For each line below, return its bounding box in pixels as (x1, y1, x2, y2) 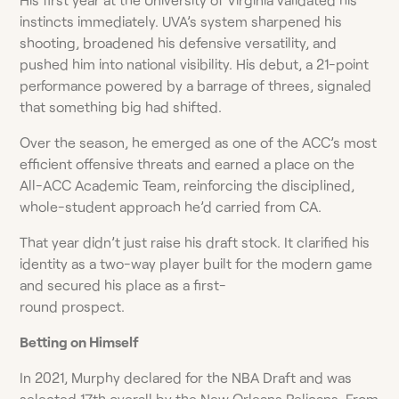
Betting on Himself (20, 332, 140, 350)
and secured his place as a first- (20, 275, 227, 293)
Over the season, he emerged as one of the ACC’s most (20, 133, 378, 151)
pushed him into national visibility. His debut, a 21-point (20, 54, 370, 72)
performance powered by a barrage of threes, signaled (20, 76, 372, 94)
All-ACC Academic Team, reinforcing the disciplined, (20, 175, 355, 193)
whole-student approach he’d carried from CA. (20, 197, 322, 215)
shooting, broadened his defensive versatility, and (20, 33, 338, 51)
